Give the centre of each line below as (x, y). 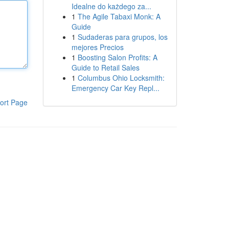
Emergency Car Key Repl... (115, 88)
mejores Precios (97, 47)
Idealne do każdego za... (111, 6)
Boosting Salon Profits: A (117, 57)
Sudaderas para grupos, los (122, 37)
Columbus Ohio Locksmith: (121, 78)
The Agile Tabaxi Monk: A (119, 16)
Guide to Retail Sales (105, 67)
